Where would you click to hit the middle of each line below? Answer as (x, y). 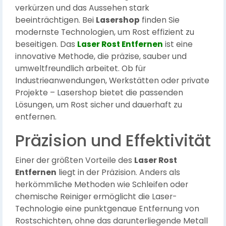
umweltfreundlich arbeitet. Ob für (80, 68)
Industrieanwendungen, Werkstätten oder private (112, 80)
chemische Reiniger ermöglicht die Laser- (96, 196)
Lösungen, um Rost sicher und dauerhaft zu (99, 105)
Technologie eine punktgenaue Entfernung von (107, 209)
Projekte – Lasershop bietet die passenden (99, 93)
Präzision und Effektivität (113, 140)
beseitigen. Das (46, 44)
